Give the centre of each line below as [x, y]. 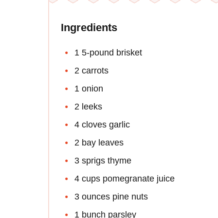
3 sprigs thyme [103, 161]
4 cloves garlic [102, 125]
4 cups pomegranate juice [125, 179]
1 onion [89, 89]
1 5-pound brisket [108, 53]
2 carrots [91, 71]
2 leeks [88, 107]
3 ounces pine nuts [111, 197]
